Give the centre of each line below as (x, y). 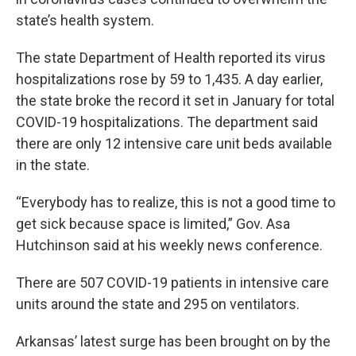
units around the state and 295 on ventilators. (158, 304)
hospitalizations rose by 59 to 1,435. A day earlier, (169, 79)
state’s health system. (85, 21)
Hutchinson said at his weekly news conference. (169, 246)
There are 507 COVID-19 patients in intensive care (172, 283)
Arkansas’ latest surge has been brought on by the (173, 342)
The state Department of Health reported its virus (171, 58)
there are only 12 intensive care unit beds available (174, 144)
